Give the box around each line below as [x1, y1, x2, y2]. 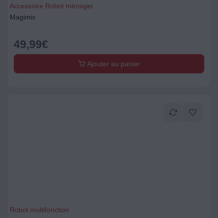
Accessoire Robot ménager [10, 2, 93, 10]
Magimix [10, 13, 36, 21]
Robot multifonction [10, 206, 69, 214]
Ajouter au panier [85, 60, 140, 68]
